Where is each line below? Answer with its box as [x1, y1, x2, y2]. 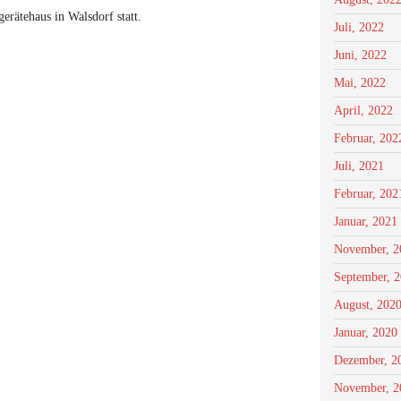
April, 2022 [334, 104, 393, 117]
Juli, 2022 [334, 21, 384, 34]
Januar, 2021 [334, 215, 397, 228]
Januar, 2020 [334, 326, 397, 339]
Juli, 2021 [334, 159, 384, 173]
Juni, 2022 [334, 48, 387, 62]
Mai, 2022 [334, 76, 386, 90]
